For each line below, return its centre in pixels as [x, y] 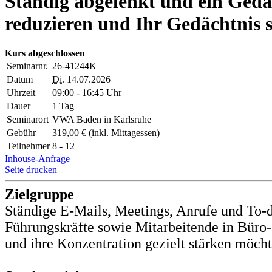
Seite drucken [31, 170]
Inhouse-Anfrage [37, 159]
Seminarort [28, 120]
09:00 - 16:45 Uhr [87, 93]
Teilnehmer [28, 146]
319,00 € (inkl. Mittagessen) [106, 133]
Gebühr [21, 133]
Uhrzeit [21, 93]
